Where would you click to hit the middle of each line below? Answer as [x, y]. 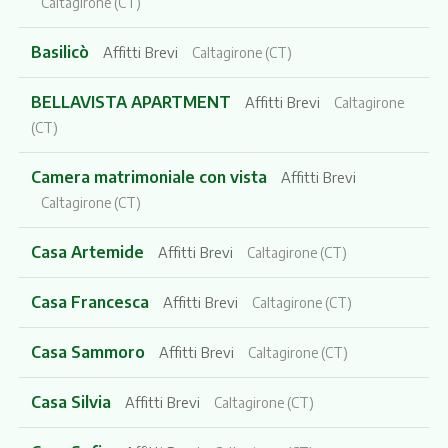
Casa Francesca [91, 301]
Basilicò [61, 51]
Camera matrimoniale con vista [150, 176]
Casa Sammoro [89, 351]
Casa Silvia [72, 401]
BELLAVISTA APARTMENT [132, 101]
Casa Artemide [89, 251]
